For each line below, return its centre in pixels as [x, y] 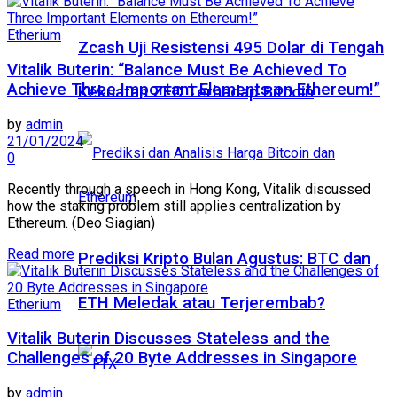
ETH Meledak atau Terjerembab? [202, 303]
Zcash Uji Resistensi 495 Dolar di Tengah [231, 48]
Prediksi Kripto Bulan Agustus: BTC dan [224, 258]
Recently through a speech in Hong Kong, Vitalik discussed [189, 189]
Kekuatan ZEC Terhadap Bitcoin [196, 93]
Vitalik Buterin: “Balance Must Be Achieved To [177, 70]
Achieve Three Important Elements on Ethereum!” [194, 89]
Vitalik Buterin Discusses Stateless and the [168, 339]
